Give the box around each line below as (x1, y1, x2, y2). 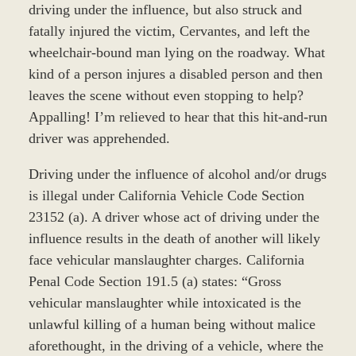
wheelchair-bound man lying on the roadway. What (28, 44, 325, 61)
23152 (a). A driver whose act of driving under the (28, 209, 319, 226)
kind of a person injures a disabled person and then (28, 66, 323, 83)
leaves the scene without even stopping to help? (28, 87, 304, 104)
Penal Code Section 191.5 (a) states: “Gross (28, 273, 281, 290)
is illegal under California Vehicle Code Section (28, 188, 304, 204)
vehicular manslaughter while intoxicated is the (28, 295, 301, 311)
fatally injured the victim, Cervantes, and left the (28, 23, 310, 40)
